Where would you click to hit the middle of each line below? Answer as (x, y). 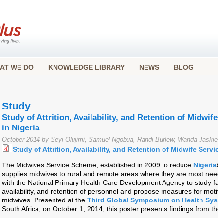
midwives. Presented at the (45, 200)
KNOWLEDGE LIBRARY (86, 67)
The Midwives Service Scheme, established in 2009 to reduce (98, 165)
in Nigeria (21, 128)
